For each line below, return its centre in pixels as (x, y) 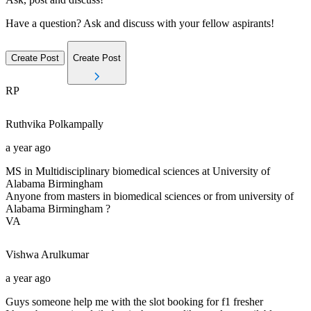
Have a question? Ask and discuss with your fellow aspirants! (140, 24)
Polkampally (76, 124)
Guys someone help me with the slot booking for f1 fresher (134, 301)
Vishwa (22, 254)
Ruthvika (26, 124)
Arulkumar (65, 254)
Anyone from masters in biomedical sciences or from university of (150, 196)
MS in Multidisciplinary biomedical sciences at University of (138, 171)
